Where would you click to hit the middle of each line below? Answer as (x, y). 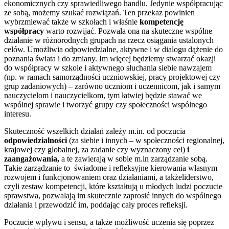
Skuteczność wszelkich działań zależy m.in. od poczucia (95, 131)
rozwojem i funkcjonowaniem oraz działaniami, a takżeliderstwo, (109, 177)
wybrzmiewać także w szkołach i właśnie (72, 21)
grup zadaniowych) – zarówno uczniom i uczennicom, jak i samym (112, 86)
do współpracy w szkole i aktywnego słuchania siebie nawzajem (108, 67)
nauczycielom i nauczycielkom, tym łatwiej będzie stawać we (103, 95)
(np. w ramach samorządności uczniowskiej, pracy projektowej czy (112, 77)
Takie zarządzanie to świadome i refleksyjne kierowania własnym (111, 168)
